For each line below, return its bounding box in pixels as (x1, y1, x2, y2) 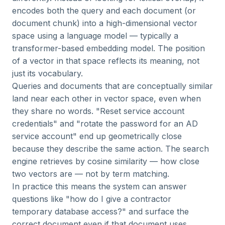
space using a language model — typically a (12, 31, 178, 41)
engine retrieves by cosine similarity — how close (12, 156, 199, 166)
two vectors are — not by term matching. (12, 169, 169, 179)
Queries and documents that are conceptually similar (12, 81, 213, 91)
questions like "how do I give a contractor (12, 194, 171, 204)
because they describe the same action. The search (12, 144, 209, 154)
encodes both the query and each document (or (12, 6, 196, 16)
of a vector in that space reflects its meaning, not (12, 56, 199, 66)
